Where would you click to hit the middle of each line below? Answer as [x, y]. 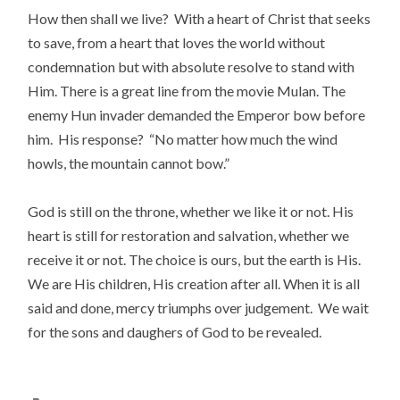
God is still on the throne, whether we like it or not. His [191, 211]
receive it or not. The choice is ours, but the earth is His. [195, 259]
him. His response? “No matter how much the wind [183, 138]
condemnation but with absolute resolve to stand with [192, 66]
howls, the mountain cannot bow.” [129, 162]
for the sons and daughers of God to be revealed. [175, 331]
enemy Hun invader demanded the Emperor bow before [197, 114]
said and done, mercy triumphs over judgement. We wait [199, 307]
